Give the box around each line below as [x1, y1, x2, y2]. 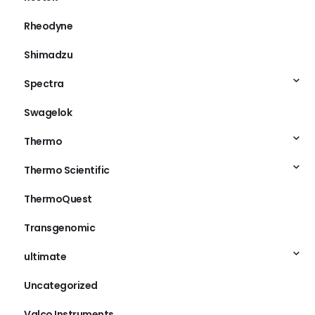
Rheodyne [24, 18, 72, 33]
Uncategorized [24, 278, 98, 292]
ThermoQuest [24, 191, 92, 206]
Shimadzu [24, 47, 72, 62]
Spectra [24, 76, 64, 91]
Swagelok [24, 105, 72, 120]
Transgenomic [24, 220, 95, 235]
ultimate [24, 249, 66, 264]
